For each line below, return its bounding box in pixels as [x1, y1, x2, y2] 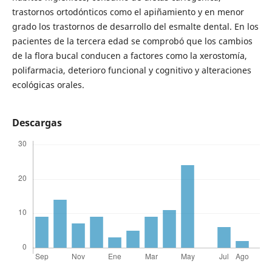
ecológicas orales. [12, 78, 84, 90]
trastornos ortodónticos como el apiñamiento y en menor [12, 5, 244, 18]
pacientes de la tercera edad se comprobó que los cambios [12, 35, 253, 47]
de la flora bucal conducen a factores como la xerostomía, [12, 49, 247, 61]
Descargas [12, 115, 62, 129]
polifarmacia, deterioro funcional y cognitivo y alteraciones [12, 64, 251, 76]
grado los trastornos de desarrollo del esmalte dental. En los [12, 20, 259, 32]
